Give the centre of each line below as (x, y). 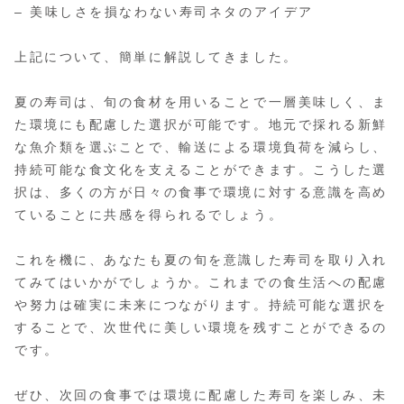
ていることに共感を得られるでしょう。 (149, 215)
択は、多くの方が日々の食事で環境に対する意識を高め (201, 193)
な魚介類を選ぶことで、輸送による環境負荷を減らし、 (201, 147)
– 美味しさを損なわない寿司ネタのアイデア (164, 11)
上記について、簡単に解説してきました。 (156, 56)
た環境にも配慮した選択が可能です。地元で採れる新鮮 (201, 125)
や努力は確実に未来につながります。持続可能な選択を (201, 305)
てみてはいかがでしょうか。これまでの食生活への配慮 (201, 283)
